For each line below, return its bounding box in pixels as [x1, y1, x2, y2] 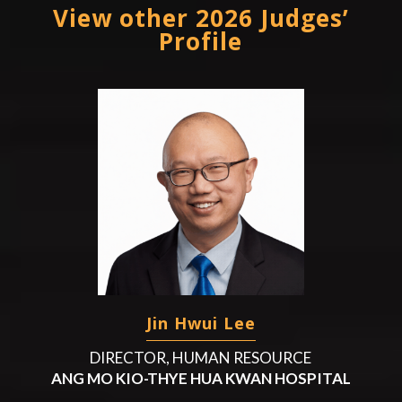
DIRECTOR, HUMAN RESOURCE [90, 347, 312, 367]
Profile [159, 24, 243, 57]
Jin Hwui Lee [145, 311, 256, 334]
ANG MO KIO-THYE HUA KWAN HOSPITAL [50, 368, 351, 388]
